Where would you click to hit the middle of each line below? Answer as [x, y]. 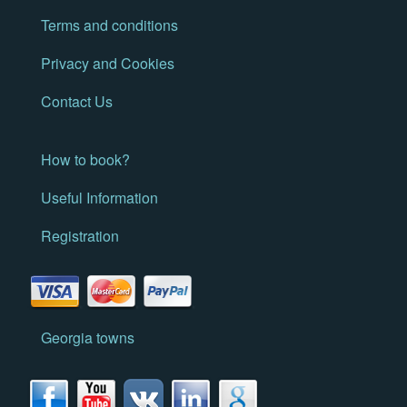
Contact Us [77, 102]
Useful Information [99, 198]
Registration [80, 236]
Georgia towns [88, 338]
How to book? [85, 160]
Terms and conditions [109, 25]
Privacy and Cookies [108, 64]
